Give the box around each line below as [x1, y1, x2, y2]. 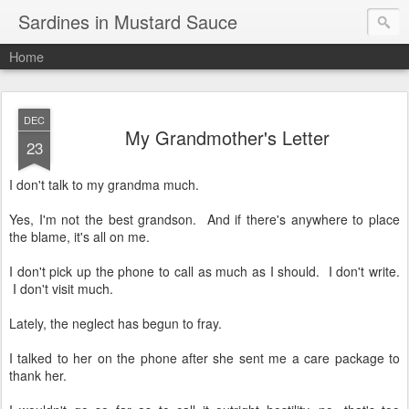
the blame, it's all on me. [9, 227, 150, 246]
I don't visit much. [9, 279, 113, 298]
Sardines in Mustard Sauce [18, 8, 237, 35]
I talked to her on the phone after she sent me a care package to [9, 349, 400, 367]
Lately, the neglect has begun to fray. [9, 314, 222, 332]
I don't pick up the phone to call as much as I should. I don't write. [9, 262, 400, 280]
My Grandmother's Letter [125, 124, 330, 151]
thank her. [9, 366, 67, 384]
